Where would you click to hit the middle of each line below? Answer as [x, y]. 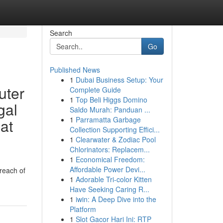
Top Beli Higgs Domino [111, 100]
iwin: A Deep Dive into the [116, 199]
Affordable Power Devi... [107, 169]
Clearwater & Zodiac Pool [115, 139]
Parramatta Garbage [108, 119]
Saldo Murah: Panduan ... [110, 110]
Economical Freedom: [110, 159]
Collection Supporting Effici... [114, 129]
